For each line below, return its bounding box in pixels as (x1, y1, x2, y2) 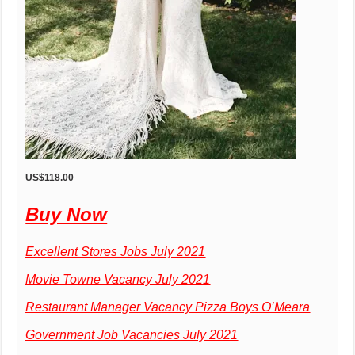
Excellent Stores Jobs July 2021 (25, 244, 206, 258)
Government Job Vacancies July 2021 (25, 327, 239, 342)
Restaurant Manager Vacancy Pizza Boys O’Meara (25, 300, 311, 314)
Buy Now (25, 203, 108, 225)
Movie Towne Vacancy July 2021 (25, 272, 211, 286)
